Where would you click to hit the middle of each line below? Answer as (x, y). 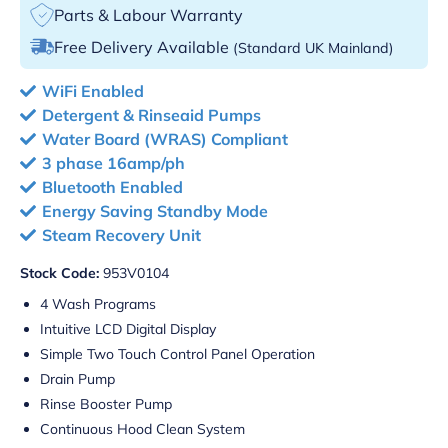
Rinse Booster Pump (106, 403)
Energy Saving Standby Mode (155, 210)
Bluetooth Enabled (112, 186)
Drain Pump (77, 378)
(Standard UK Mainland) (313, 47)
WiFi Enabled (93, 90)
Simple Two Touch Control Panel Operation (177, 353)
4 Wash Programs (98, 303)
